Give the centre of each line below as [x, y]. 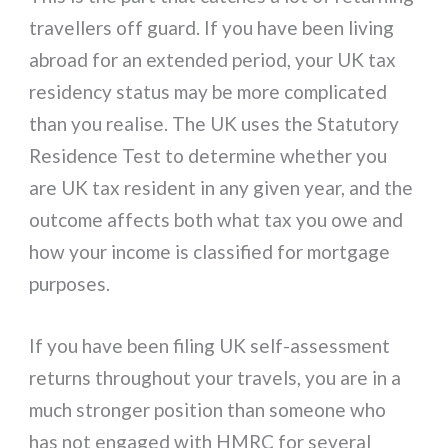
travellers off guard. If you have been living [212, 27]
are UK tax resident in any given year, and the [221, 187]
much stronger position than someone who [208, 409]
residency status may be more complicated [208, 91]
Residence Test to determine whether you [208, 155]
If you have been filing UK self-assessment [210, 345]
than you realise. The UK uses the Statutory [214, 123]
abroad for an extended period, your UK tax [213, 59]
